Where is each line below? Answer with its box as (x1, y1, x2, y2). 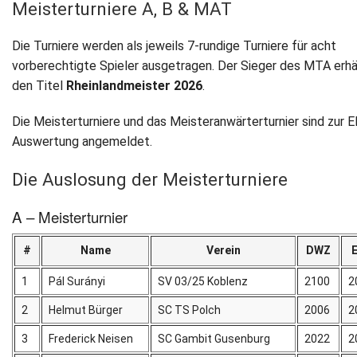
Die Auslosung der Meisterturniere (12, 168, 288, 190)
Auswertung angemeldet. (12, 133, 152, 149)
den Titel (12, 77, 66, 93)
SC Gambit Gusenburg (158, 331, 271, 345)
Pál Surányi (49, 274, 106, 288)
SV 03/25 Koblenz (158, 274, 249, 288)
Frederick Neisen (49, 331, 134, 345)
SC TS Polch (158, 303, 222, 316)
